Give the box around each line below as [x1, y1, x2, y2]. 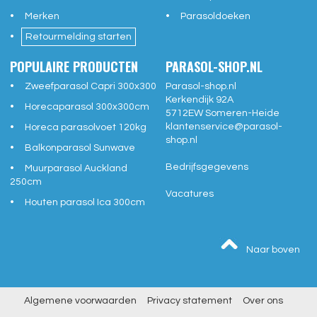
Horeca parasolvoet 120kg [25, 122, 147, 133]
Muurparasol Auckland [25, 163, 128, 174]
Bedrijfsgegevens [166, 162, 248, 173]
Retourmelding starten [25, 32, 132, 42]
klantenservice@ [166, 122, 243, 132]
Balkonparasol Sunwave [25, 143, 136, 154]
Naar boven [246, 245, 300, 255]
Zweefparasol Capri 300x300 [25, 81, 157, 92]
